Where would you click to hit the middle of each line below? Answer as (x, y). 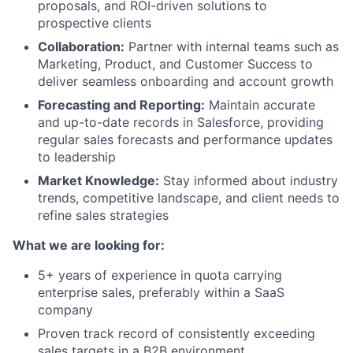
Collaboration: (81, 46)
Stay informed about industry (249, 180)
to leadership (77, 157)
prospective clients (95, 23)
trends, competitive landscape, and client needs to (189, 198)
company (65, 310)
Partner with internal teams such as (232, 46)
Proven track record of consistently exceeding (176, 333)
